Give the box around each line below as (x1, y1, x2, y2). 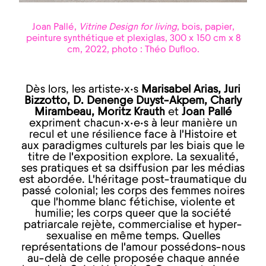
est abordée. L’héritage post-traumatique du (19, 173, 247, 185)
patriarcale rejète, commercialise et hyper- (24, 218, 242, 230)
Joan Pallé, (31, 21, 79, 31)
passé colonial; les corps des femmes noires (21, 185, 245, 197)
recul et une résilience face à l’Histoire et (29, 128, 237, 140)
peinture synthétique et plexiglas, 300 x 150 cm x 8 (26, 33, 240, 43)
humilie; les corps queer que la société (34, 207, 232, 219)
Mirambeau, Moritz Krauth (34, 106, 168, 118)
